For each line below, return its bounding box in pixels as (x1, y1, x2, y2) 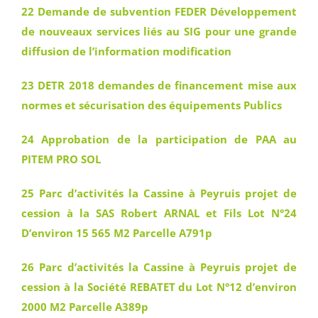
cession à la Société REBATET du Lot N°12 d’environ (21, 280, 297, 294)
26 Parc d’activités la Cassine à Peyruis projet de (21, 260, 297, 274)
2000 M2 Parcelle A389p (21, 300, 148, 314)
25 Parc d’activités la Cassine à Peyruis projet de (21, 186, 297, 200)
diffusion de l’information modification (21, 44, 231, 58)
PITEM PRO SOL (21, 152, 101, 166)
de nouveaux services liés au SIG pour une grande (21, 24, 297, 38)
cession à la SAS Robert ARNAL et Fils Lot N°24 (21, 206, 297, 220)
